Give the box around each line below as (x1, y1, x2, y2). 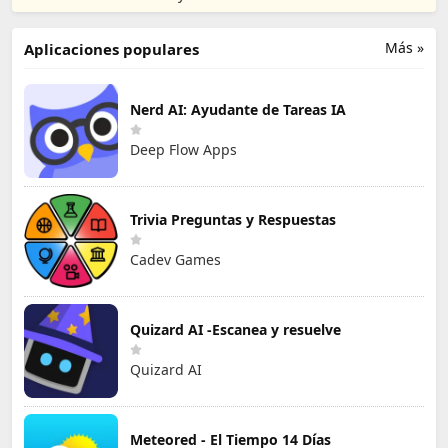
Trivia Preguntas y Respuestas (130, 210, 336, 230)
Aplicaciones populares (24, 38, 199, 59)
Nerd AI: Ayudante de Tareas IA (130, 100, 346, 120)
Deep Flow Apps (130, 140, 237, 160)
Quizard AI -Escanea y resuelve (130, 320, 341, 340)
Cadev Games (130, 250, 221, 270)
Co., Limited (306, 4, 386, 24)
